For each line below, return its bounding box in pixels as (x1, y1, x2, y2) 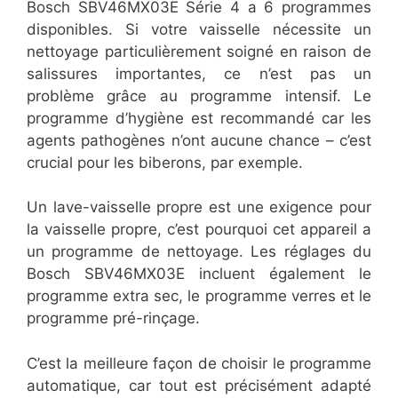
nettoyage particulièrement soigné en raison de (27, 42, 371, 60)
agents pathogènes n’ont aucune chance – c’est (27, 131, 371, 149)
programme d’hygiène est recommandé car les (27, 108, 371, 127)
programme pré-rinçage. (27, 309, 204, 328)
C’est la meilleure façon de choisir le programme (27, 354, 371, 372)
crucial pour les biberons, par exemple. (27, 153, 307, 171)
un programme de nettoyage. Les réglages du (27, 243, 371, 261)
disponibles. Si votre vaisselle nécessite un (27, 20, 371, 38)
